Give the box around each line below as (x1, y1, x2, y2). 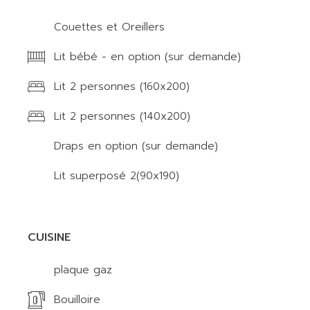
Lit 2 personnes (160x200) (54, 79, 190, 94)
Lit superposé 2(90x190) (54, 168, 180, 183)
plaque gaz (54, 262, 113, 277)
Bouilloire (54, 292, 101, 307)
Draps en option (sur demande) (54, 138, 219, 154)
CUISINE (28, 229, 71, 246)
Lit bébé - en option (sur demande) (54, 49, 241, 64)
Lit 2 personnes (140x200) (54, 109, 191, 124)
